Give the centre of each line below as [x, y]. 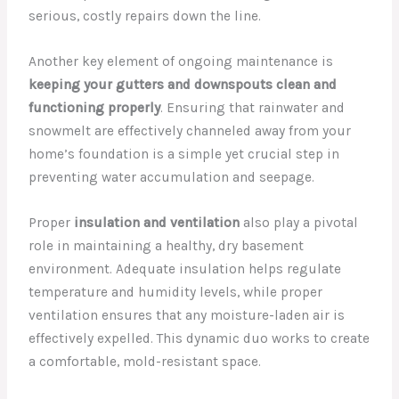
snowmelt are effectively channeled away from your [190, 130]
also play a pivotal [299, 222]
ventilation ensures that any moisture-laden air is [187, 315]
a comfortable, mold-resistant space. [145, 361]
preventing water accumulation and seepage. [172, 177]
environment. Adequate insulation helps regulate [185, 269]
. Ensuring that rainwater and [253, 107]
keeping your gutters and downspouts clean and [183, 84]
